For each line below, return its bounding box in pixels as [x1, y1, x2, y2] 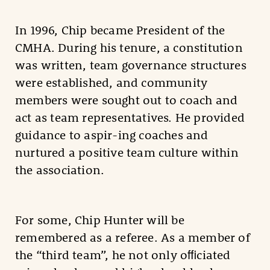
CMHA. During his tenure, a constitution [15, 39, 243, 55]
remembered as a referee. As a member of [15, 229, 250, 245]
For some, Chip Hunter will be [15, 212, 184, 227]
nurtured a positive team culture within [15, 144, 239, 160]
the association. [15, 162, 105, 177]
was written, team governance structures [15, 57, 246, 72]
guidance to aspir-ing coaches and [15, 127, 209, 142]
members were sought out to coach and [15, 92, 238, 107]
